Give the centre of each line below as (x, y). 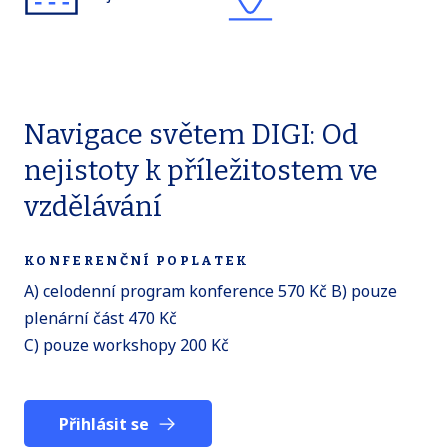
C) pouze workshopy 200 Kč (126, 345)
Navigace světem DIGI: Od (191, 135)
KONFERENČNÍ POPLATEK (137, 261)
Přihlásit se (104, 423)
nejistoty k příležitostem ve (201, 171)
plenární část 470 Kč (100, 318)
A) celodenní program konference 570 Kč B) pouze (210, 291)
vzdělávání (93, 207)
